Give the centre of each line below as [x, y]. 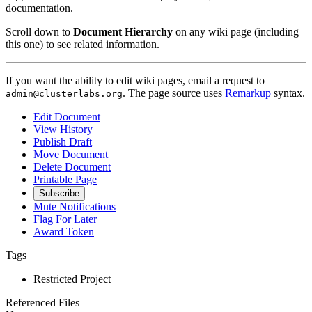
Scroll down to [39, 31]
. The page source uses [174, 93]
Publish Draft [63, 141]
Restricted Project [72, 279]
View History [63, 129]
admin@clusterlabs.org [64, 93]
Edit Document [67, 116]
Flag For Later [65, 219]
